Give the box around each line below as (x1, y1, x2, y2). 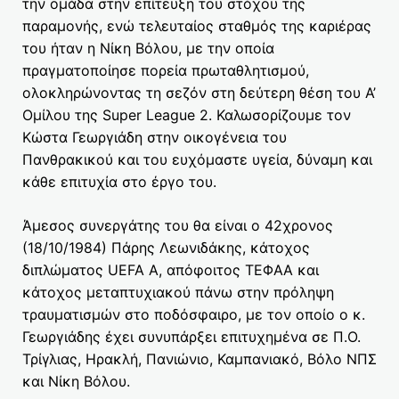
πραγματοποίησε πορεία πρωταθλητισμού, (22, 61, 309, 80)
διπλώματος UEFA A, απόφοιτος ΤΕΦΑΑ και (22, 261, 319, 280)
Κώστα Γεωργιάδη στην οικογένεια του (22, 128, 287, 147)
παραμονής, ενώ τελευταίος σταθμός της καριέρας (22, 17, 371, 36)
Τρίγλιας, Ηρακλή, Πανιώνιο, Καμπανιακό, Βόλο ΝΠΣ (22, 350, 377, 369)
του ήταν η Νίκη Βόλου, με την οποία (22, 39, 274, 58)
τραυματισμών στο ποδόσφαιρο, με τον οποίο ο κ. (22, 305, 365, 324)
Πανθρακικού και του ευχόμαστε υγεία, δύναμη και (22, 151, 372, 169)
